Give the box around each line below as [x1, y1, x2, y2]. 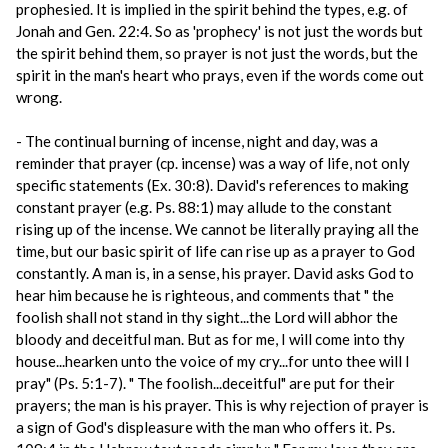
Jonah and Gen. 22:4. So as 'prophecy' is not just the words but [16, 22, 423, 40]
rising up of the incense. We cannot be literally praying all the [16, 220, 419, 238]
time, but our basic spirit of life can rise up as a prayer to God [16, 242, 415, 260]
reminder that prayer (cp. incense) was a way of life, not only [16, 154, 410, 172]
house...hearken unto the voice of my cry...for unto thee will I [16, 352, 410, 370]
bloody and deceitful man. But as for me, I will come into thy [16, 330, 405, 348]
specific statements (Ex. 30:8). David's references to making [16, 176, 409, 194]
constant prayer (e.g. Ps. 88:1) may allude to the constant [16, 198, 392, 216]
